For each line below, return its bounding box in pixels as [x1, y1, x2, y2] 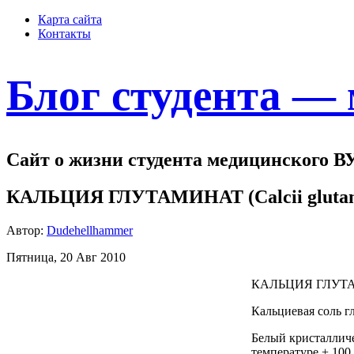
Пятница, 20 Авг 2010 [6, 250, 126, 264]
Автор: [6, 223, 47, 237]
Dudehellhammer [47, 223, 133, 237]
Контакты [38, 27, 91, 40]
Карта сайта [38, 13, 102, 26]
